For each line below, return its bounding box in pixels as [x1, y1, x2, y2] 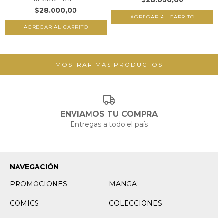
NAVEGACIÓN [10, 163, 59, 172]
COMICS [10, 199, 39, 208]
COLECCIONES [109, 199, 162, 208]
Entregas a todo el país [70, 120, 148, 129]
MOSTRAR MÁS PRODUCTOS [55, 60, 163, 68]
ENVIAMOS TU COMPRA [60, 109, 158, 119]
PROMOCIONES [10, 180, 67, 189]
